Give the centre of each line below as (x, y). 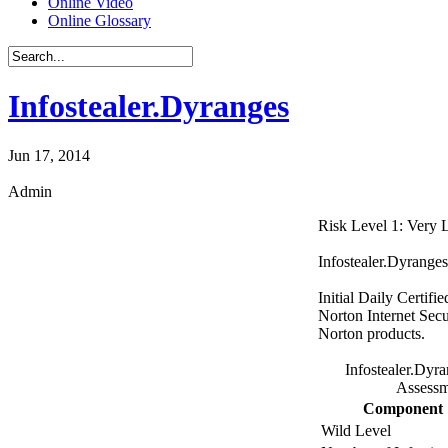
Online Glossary (99, 20)
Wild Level (356, 430)
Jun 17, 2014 (49, 155)
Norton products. (371, 333)
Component (403, 408)
